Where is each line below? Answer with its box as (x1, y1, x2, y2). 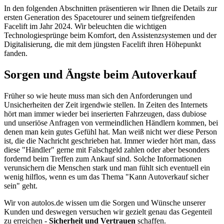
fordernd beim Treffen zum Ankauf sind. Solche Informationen (4, 154, 201, 163)
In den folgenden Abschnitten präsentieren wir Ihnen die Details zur (4, 3, 217, 12)
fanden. (4, 48, 27, 57)
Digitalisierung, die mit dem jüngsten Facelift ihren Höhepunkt (4, 39, 201, 48)
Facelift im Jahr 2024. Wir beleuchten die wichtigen (4, 21, 166, 30)
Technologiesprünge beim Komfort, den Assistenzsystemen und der (4, 30, 216, 39)
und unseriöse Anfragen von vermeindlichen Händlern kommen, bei (4, 118, 218, 127)
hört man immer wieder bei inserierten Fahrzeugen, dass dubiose (4, 109, 206, 118)
